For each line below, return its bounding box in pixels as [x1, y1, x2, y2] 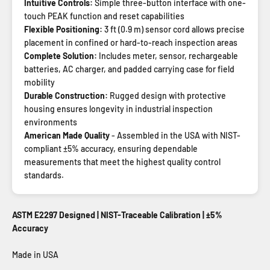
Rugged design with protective [108, 90, 226, 101]
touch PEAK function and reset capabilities [24, 11, 184, 21]
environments [24, 117, 77, 127]
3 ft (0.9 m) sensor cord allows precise [102, 24, 245, 34]
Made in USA [12, 250, 58, 260]
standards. [24, 170, 64, 180]
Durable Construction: [24, 90, 108, 101]
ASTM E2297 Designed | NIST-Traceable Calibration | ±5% [12, 210, 222, 220]
